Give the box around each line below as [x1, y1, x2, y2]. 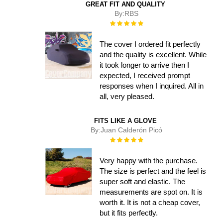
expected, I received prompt [100, 71, 191, 80]
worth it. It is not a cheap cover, [100, 198, 201, 207]
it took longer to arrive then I [100, 61, 190, 70]
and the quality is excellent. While [100, 50, 207, 59]
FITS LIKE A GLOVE [94, 117, 157, 125]
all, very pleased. [100, 92, 155, 101]
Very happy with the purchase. [100, 156, 198, 165]
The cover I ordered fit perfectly [100, 40, 201, 49]
